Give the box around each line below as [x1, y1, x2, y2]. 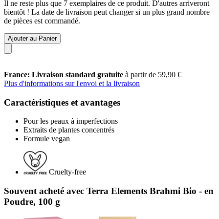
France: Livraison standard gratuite [4, 70, 125, 79]
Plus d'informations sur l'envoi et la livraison [4, 79, 140, 88]
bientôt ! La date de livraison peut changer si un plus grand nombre [4, 7, 210, 16]
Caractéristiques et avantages [4, 97, 120, 108]
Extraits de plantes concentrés [23, 126, 114, 134]
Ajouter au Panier [8, 34, 57, 42]
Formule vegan [23, 134, 70, 143]
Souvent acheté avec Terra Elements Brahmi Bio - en [4, 185, 214, 196]
